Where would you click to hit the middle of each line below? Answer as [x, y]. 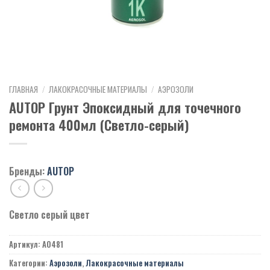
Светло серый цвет [49, 215]
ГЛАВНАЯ [24, 89]
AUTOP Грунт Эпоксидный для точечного [125, 107]
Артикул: [26, 245]
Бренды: [27, 171]
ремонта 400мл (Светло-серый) [99, 124]
